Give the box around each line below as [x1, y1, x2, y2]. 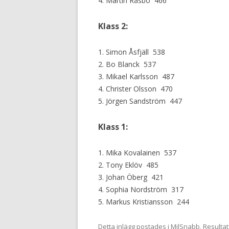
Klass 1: [98, 121, 128, 132]
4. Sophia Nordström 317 [98, 185, 184, 194]
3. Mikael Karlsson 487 [98, 72, 174, 81]
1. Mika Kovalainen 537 [98, 148, 176, 157]
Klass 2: [98, 20, 128, 32]
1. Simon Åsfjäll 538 [98, 47, 165, 57]
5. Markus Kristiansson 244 [98, 197, 189, 207]
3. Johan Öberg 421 [98, 172, 164, 182]
